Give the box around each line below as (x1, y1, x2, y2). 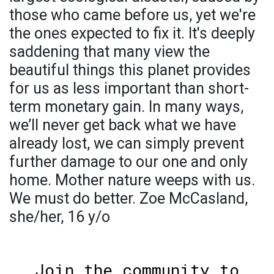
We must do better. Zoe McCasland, (9, 189, 248, 207)
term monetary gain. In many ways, (9, 97, 243, 116)
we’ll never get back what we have (9, 116, 236, 134)
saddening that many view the (9, 42, 210, 61)
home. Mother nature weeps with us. (9, 171, 255, 189)
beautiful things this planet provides (9, 61, 251, 79)
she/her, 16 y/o (9, 207, 110, 226)
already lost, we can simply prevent (9, 134, 244, 152)
